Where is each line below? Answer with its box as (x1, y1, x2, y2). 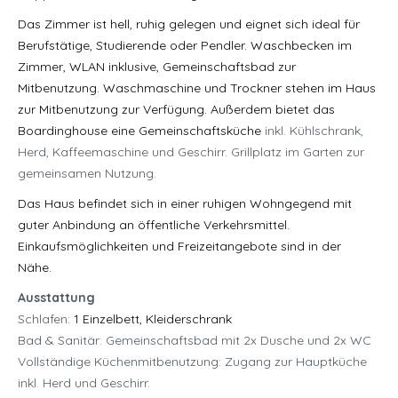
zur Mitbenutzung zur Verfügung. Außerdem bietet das (18, 101, 335, 118)
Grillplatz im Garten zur (231, 144, 364, 161)
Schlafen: (18, 311, 74, 328)
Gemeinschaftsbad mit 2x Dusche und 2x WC (106, 332, 371, 349)
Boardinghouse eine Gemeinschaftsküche (18, 123, 265, 139)
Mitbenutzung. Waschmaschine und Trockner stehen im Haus (18, 80, 376, 97)
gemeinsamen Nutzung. (18, 165, 156, 182)
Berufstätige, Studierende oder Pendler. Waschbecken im (18, 37, 352, 54)
